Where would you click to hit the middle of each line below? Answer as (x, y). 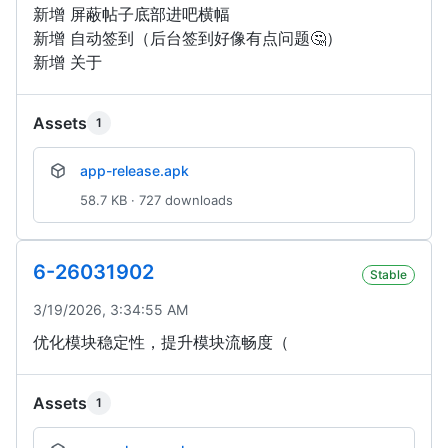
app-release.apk (134, 171)
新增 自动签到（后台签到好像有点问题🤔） (187, 38)
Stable (388, 275)
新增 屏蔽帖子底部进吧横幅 (131, 14)
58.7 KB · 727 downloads (156, 200)
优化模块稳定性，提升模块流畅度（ (161, 342)
